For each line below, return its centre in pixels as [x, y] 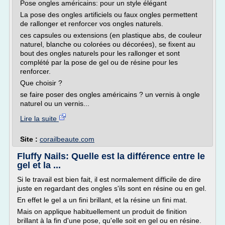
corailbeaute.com [67, 139]
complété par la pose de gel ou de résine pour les [99, 62]
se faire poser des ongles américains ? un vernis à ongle [110, 94]
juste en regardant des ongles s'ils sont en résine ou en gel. [112, 188]
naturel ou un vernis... [55, 103]
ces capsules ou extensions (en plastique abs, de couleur [111, 35]
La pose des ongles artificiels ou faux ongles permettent [109, 15]
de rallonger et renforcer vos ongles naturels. [92, 24]
